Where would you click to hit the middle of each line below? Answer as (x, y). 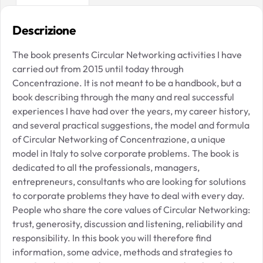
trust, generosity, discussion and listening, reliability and (127, 223)
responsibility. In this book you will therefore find (112, 237)
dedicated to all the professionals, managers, (106, 167)
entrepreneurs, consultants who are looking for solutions (129, 181)
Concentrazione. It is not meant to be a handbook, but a (127, 82)
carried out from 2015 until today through (98, 68)
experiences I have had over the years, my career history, (131, 111)
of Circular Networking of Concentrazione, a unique (119, 139)
